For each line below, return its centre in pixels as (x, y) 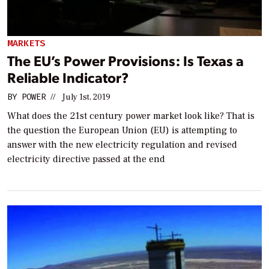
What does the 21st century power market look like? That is (131, 116)
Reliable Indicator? (68, 77)
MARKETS (26, 43)
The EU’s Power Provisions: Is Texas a (125, 61)
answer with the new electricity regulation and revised (122, 145)
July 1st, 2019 (86, 98)
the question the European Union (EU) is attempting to (122, 131)
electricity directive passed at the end (86, 159)
